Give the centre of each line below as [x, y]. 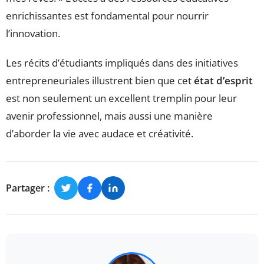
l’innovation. [33, 34]
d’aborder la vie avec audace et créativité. [100, 134]
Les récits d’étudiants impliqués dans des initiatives [122, 63]
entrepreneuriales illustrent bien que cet [100, 81]
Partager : [28, 188]
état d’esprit [223, 81]
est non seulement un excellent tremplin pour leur [121, 98]
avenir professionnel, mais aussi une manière [109, 116]
